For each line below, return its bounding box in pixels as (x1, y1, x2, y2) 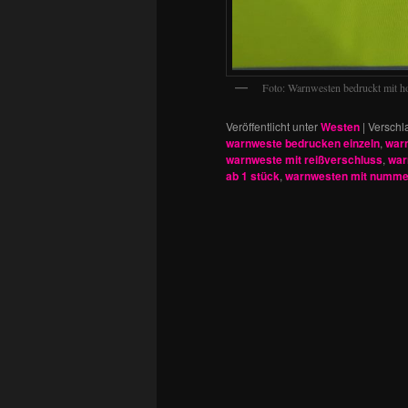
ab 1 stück (226, 168, 280, 185)
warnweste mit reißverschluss (226, 151, 382, 168)
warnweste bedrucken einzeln (226, 135, 380, 152)
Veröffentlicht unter (226, 118, 318, 135)
